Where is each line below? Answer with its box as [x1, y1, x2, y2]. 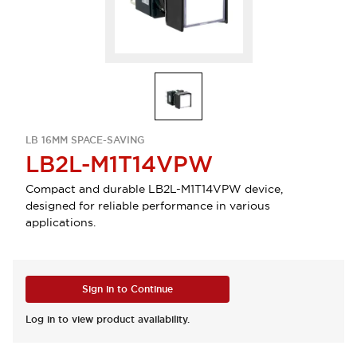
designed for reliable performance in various [25, 198, 270, 213]
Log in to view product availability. [25, 313, 190, 326]
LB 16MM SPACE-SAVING [25, 134, 144, 147]
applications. [25, 215, 96, 229]
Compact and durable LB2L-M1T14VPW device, [25, 182, 283, 196]
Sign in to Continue [82, 283, 173, 296]
